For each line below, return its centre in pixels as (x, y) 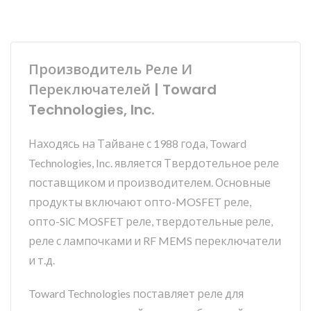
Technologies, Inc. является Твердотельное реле (154, 163)
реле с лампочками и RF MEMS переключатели (155, 241)
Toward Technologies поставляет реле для (136, 293)
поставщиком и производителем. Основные (150, 182)
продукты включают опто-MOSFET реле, (140, 202)
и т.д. (42, 260)
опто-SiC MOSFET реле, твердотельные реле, (151, 221)
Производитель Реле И (110, 69)
